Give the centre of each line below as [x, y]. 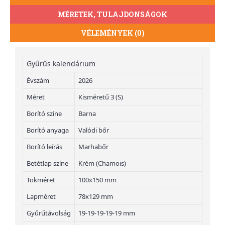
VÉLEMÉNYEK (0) [113, 33]
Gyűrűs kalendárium [61, 63]
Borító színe [44, 113]
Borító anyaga [48, 130]
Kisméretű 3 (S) [101, 97]
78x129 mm [96, 196]
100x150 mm [97, 180]
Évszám [38, 80]
